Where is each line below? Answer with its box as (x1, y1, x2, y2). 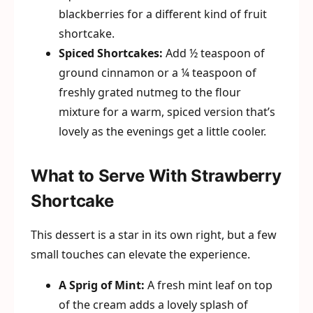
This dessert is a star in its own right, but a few (31, 227, 277, 243)
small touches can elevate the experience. (31, 247, 250, 263)
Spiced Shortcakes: (59, 45, 163, 61)
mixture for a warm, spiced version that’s (59, 104, 275, 120)
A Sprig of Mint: (59, 277, 145, 293)
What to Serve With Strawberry (31, 166, 282, 187)
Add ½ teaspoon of (163, 45, 265, 61)
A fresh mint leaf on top (145, 277, 272, 293)
